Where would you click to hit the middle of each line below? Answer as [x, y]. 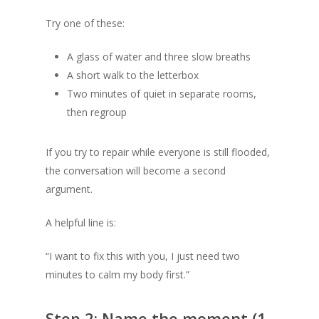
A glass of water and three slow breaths [159, 57]
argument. [69, 189]
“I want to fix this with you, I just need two [143, 256]
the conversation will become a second [136, 171]
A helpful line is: [81, 223]
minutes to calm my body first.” [117, 274]
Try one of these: [85, 23]
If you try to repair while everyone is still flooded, [158, 152]
